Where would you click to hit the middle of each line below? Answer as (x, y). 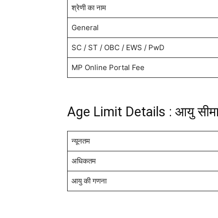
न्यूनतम (81, 141)
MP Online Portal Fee (108, 68)
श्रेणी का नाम (89, 8)
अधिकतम (83, 161)
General (85, 28)
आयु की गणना (89, 181)
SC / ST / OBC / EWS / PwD (118, 48)
